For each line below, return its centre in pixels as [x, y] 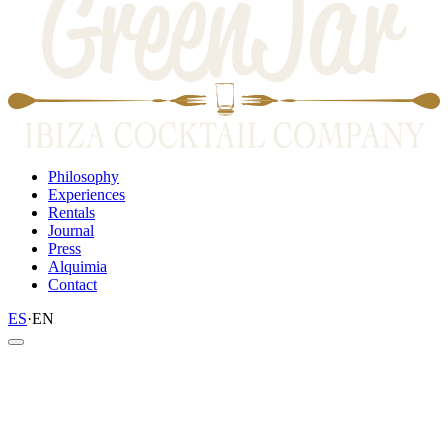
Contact [72, 284]
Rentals [71, 212]
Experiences [86, 194]
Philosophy [83, 176]
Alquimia [77, 266]
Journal [71, 230]
